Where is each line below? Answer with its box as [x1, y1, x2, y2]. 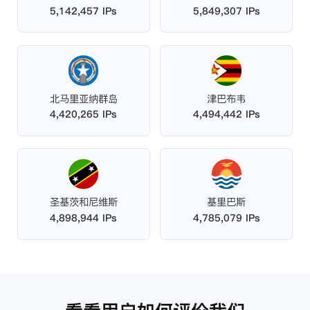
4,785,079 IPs [192, 210, 260, 225]
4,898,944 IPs [50, 210, 118, 225]
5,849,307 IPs [192, 3, 260, 18]
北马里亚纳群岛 [49, 91, 118, 106]
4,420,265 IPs [50, 107, 118, 122]
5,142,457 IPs [50, 3, 118, 18]
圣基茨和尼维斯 [49, 195, 118, 210]
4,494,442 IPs [192, 107, 260, 122]
